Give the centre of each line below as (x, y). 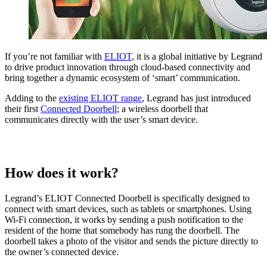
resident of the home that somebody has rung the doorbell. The (122, 230)
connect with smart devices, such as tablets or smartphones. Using (128, 209)
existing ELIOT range (100, 98)
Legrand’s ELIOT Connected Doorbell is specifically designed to (127, 198)
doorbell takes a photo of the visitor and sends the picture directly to (131, 241)
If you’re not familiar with (55, 56)
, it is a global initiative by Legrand (197, 56)
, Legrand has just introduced (196, 98)
